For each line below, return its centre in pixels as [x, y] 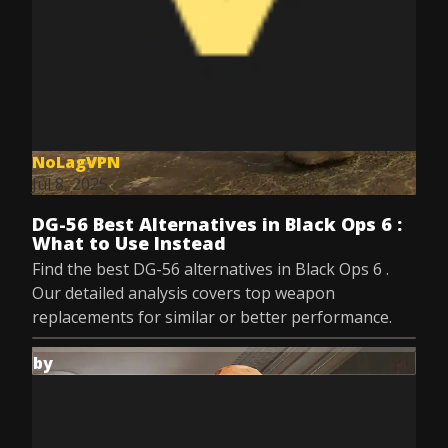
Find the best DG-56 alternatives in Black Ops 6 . [210, 269]
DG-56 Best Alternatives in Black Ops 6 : [217, 224]
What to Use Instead [129, 243]
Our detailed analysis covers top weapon [183, 293]
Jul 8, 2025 [70, 184]
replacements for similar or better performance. [212, 317]
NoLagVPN [76, 162]
